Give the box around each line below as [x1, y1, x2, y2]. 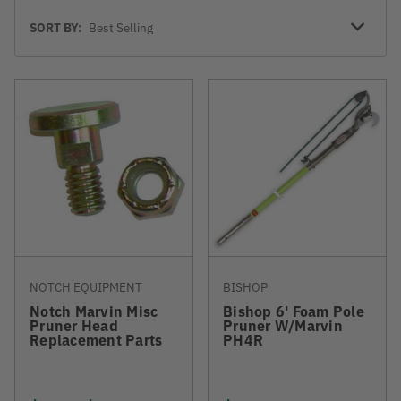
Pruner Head [30, 315, 118, 335]
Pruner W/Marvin [223, 315, 343, 335]
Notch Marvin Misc [30, 301, 158, 320]
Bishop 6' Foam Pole [223, 301, 364, 320]
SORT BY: [30, 18, 81, 36]
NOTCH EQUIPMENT [30, 277, 142, 295]
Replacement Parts [30, 329, 163, 349]
